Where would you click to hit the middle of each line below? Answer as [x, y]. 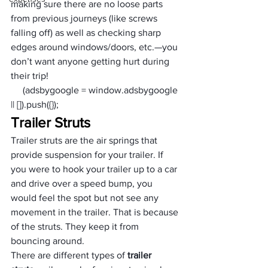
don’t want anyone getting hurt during [91, 61]
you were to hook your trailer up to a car [95, 169]
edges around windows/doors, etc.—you [95, 47]
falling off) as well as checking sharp [87, 33]
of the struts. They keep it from [76, 226]
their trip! [30, 76]
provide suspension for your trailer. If [88, 155]
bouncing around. [48, 241]
